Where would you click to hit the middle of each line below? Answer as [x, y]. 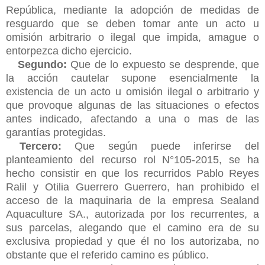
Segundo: [42, 64]
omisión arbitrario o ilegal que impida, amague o [132, 37]
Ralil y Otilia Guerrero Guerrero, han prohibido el [132, 187]
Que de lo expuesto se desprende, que [163, 64]
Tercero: [40, 146]
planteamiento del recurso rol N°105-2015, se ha [132, 159]
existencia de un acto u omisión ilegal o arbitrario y [132, 91]
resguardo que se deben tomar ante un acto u [132, 23]
